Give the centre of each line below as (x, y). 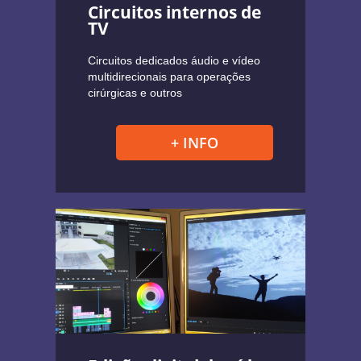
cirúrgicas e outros (135, 93)
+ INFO (195, 143)
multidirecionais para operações (169, 77)
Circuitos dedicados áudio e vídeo (174, 61)
